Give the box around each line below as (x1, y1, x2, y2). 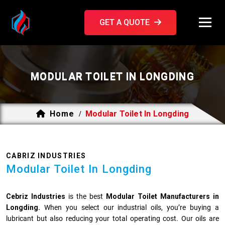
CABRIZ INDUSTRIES (6, 152, 86, 160)
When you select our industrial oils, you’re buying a (40, 203, 219, 211)
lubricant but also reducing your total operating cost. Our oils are (6, 214, 219, 222)
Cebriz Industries (6, 192, 65, 200)
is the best (65, 192, 106, 200)
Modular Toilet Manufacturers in (106, 192, 219, 200)
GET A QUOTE (99, 18, 152, 27)
